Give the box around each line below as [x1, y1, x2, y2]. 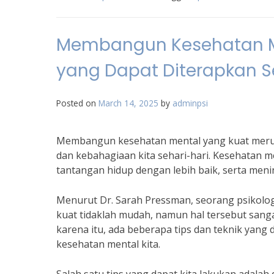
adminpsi [172, 97, 208, 109]
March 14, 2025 [98, 97, 158, 109]
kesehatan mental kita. [56, 237, 160, 251]
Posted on [56, 97, 98, 109]
